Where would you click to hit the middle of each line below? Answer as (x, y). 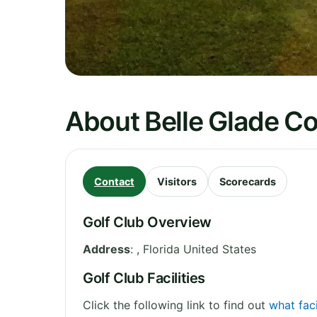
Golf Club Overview (147, 222)
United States (220, 249)
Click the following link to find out (176, 305)
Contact (114, 181)
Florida (161, 249)
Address (106, 249)
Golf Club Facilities (144, 278)
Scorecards (248, 181)
